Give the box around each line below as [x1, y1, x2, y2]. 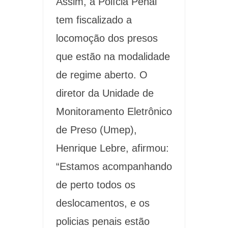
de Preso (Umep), [56, 124, 137, 136]
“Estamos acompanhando [56, 161, 172, 173]
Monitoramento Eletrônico [56, 106, 172, 118]
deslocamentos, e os [56, 197, 150, 209]
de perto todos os [56, 179, 135, 191]
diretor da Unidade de [56, 88, 154, 99]
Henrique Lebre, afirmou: [56, 142, 169, 154]
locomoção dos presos [56, 33, 158, 44]
